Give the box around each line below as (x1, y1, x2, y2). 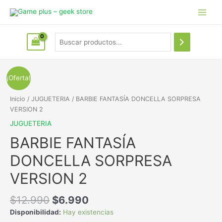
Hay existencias (63, 208, 113, 217)
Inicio (10, 95, 25, 103)
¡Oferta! (6, 73, 31, 82)
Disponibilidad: (10, 208, 61, 217)
